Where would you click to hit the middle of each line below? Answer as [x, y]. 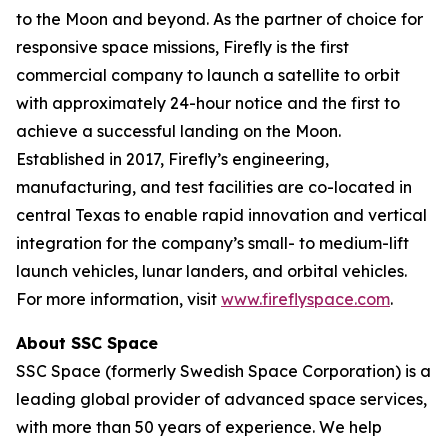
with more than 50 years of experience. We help [199, 427]
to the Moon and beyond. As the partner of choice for [219, 19]
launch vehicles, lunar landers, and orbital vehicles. [211, 271]
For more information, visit [118, 299]
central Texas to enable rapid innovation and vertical [221, 215]
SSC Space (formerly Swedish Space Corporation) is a [223, 371]
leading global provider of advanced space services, [221, 399]
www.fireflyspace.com [305, 299]
